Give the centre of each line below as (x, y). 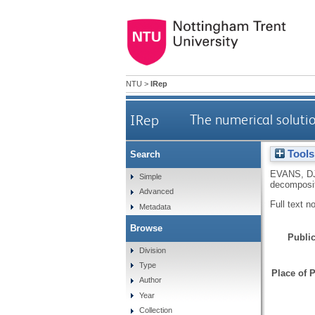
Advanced (157, 192)
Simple (151, 176)
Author (151, 280)
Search (145, 155)
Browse (146, 228)
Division (153, 250)
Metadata (155, 206)
